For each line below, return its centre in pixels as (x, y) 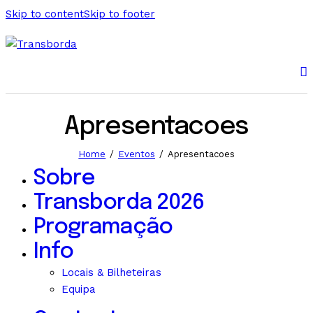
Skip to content (45, 14)
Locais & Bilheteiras (111, 272)
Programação (103, 227)
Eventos (137, 154)
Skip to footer (119, 14)
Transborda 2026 (119, 203)
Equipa (79, 289)
